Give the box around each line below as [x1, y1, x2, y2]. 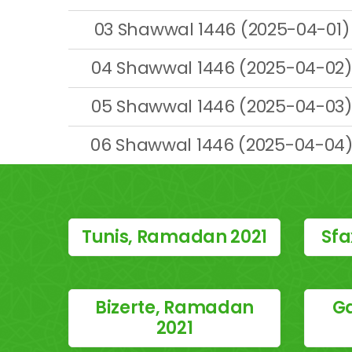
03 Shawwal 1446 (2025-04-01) [93, 17, 350, 42]
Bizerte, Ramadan [94, 295, 255, 320]
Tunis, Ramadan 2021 [81, 225, 268, 249]
